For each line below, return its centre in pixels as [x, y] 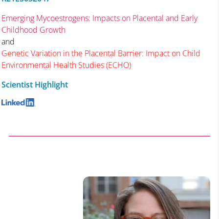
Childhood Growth [33, 30]
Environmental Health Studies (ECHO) [66, 65]
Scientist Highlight [34, 84]
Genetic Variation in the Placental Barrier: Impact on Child [101, 53]
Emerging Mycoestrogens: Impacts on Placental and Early [99, 18]
